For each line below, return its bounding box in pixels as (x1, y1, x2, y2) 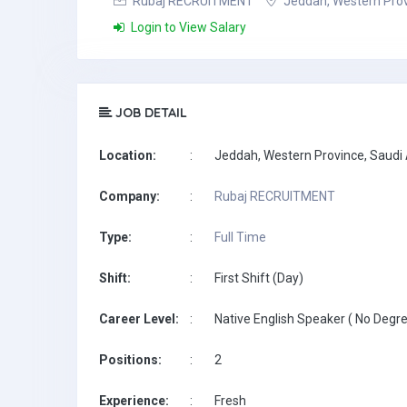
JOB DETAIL (112, 104, 187, 121)
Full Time (214, 230, 266, 244)
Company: (99, 189, 160, 203)
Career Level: (99, 312, 179, 326)
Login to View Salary (128, 20, 246, 35)
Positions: (99, 352, 162, 367)
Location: (99, 148, 156, 163)
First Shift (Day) (214, 271, 303, 285)
